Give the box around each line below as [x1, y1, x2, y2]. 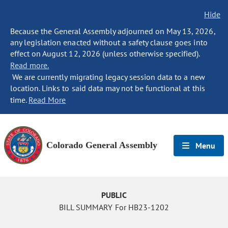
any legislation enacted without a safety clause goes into [10, 37, 208, 47]
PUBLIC [101, 190, 127, 200]
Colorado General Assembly [46, 140, 157, 150]
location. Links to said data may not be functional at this [10, 83, 205, 93]
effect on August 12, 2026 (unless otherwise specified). [10, 48, 200, 59]
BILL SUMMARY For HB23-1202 [59, 202, 169, 212]
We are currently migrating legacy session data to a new [10, 72, 205, 82]
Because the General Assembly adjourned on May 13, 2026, [10, 26, 215, 36]
